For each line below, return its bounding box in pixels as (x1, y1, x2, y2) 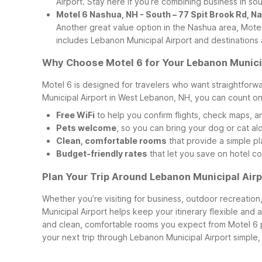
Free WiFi (56, 110, 95, 120)
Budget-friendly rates (56, 149, 147, 159)
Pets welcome (56, 123, 116, 133)
